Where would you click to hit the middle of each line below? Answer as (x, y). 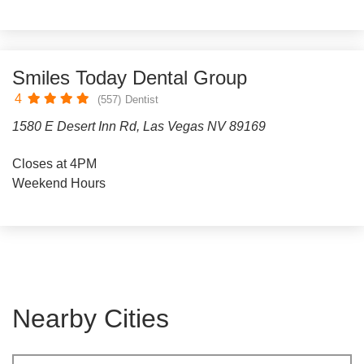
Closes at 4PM (54, 164)
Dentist (142, 99)
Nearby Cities (91, 318)
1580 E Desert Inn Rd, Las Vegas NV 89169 (139, 126)
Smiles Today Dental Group (130, 78)
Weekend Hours (59, 183)
